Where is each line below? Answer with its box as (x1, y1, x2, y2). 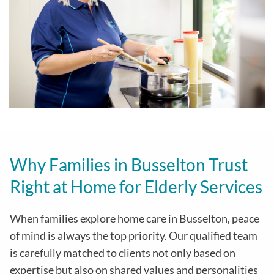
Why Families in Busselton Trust (10, 154, 248, 176)
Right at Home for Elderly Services (10, 176, 262, 198)
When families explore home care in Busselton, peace (10, 212, 259, 226)
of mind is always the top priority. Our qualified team (10, 229, 257, 243)
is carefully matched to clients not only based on (10, 246, 235, 260)
